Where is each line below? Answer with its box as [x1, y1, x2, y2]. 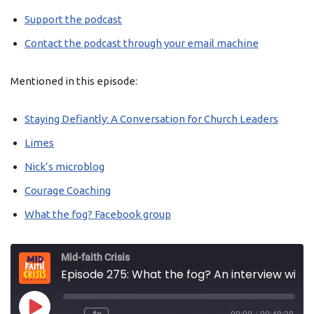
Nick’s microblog [25, 161, 104, 172]
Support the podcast [25, 13, 122, 25]
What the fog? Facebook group [25, 208, 171, 220]
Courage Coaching [25, 184, 111, 196]
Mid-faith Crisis [61, 252, 130, 263]
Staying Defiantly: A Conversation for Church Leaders [25, 113, 278, 125]
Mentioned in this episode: [11, 75, 137, 87]
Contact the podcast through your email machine [25, 37, 259, 49]
